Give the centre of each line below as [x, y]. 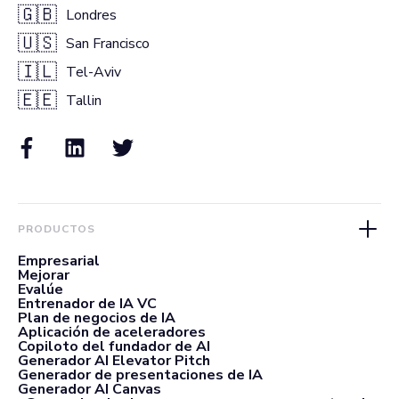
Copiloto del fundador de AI [114, 346]
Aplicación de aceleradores [112, 332]
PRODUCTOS [57, 229]
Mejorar [44, 275]
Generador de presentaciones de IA [140, 375]
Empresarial [59, 261]
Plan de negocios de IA [97, 318]
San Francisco [108, 44]
